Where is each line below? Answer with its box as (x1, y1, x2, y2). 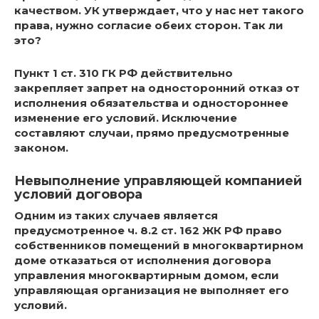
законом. (14, 141, 68, 155)
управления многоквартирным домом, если (14, 268, 279, 283)
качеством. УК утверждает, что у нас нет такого (14, 4, 304, 18)
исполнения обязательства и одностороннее (14, 96, 288, 110)
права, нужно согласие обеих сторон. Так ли (14, 19, 283, 33)
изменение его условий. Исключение (14, 111, 237, 125)
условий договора (14, 187, 142, 203)
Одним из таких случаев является (14, 209, 218, 223)
